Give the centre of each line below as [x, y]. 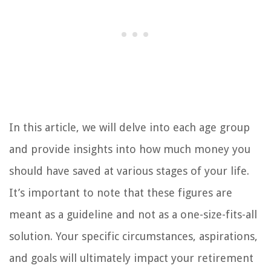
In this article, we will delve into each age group [129, 128]
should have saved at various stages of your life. [129, 171]
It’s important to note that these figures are [121, 193]
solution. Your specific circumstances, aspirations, [133, 237]
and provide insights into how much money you [130, 149]
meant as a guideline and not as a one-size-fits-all [133, 215]
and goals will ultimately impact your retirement [131, 258]
